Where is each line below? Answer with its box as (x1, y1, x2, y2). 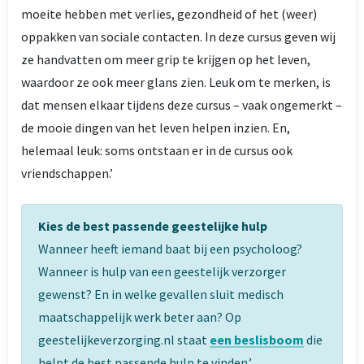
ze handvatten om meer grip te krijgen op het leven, (21, 51, 310, 67)
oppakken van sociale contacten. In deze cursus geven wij (21, 28, 336, 45)
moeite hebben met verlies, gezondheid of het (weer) (21, 6, 317, 22)
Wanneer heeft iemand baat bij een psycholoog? (38, 240, 302, 257)
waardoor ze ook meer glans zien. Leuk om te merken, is (21, 74, 331, 90)
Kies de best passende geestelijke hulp (38, 218, 267, 234)
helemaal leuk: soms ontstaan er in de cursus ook (21, 142, 292, 158)
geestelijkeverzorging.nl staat (38, 331, 210, 348)
